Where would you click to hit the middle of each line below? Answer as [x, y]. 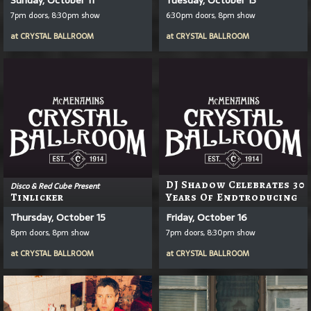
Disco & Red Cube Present [55, 186]
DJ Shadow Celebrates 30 [236, 184]
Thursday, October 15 [58, 217]
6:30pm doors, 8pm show [211, 15]
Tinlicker [37, 197]
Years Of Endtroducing [232, 197]
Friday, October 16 [207, 217]
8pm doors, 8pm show [50, 232]
